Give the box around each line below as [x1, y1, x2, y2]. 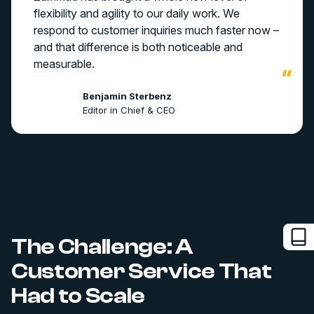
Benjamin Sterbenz [83, 90, 172, 102]
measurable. [34, 57, 95, 71]
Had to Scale [11, 283, 146, 308]
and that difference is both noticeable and [34, 40, 243, 54]
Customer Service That [11, 259, 272, 284]
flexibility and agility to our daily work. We [34, 6, 240, 20]
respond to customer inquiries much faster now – [34, 23, 279, 37]
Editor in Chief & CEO [83, 104, 175, 116]
